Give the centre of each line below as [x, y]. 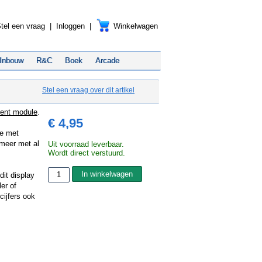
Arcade [107, 61]
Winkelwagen [136, 26]
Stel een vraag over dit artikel [88, 90]
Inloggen [70, 26]
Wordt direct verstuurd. [87, 153]
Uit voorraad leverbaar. [86, 144]
